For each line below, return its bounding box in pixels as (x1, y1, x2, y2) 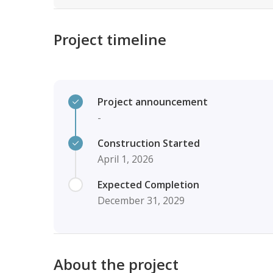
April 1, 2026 (97, 152, 154, 166)
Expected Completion (97, 178, 199, 191)
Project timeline (53, 29, 166, 49)
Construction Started (97, 136, 200, 150)
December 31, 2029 (97, 194, 185, 207)
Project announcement (97, 95, 208, 108)
